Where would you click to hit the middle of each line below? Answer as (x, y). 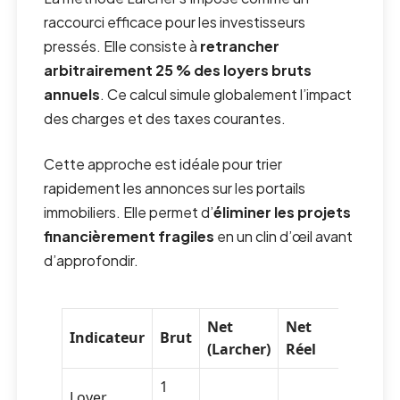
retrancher (240, 46)
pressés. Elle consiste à (122, 46)
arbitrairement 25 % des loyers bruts (178, 71)
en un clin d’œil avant (284, 237)
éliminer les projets (283, 212)
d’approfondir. (92, 261)
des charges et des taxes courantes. (165, 119)
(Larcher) (239, 350)
